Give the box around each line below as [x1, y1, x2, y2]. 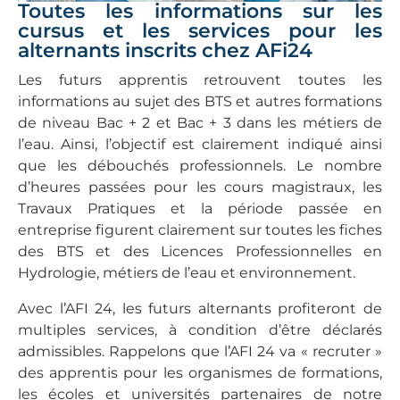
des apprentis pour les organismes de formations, [18, 363, 382, 381]
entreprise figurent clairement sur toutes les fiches [18, 221, 382, 238]
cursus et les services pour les [18, 18, 382, 43]
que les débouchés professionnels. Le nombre [18, 156, 382, 174]
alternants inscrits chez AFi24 [18, 37, 312, 62]
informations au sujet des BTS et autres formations [18, 92, 382, 110]
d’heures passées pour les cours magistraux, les [18, 178, 382, 196]
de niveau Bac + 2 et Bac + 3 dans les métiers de [18, 113, 382, 131]
